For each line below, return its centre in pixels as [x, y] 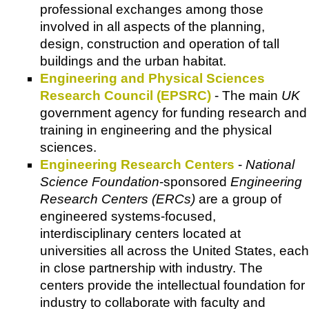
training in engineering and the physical [156, 130]
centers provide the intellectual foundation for [172, 286]
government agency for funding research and [173, 113]
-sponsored [195, 182]
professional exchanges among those [152, 10]
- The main [246, 96]
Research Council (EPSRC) [126, 96]
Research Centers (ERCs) [118, 199]
